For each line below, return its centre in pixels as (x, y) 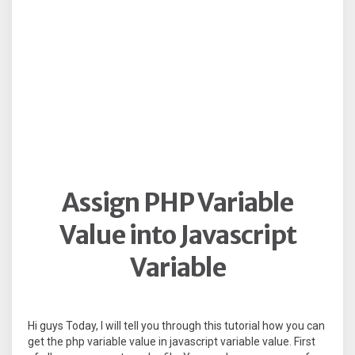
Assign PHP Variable (177, 203)
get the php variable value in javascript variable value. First (172, 342)
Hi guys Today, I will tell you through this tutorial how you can (176, 326)
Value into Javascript (177, 235)
